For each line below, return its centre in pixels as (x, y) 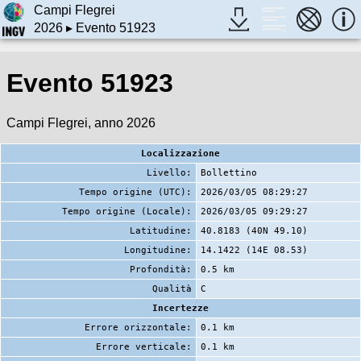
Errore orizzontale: (138, 327)
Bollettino (229, 172)
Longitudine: (158, 250)
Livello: (169, 172)
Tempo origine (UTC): (135, 192)
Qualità (172, 288)
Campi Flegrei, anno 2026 (81, 122)
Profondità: (161, 269)
